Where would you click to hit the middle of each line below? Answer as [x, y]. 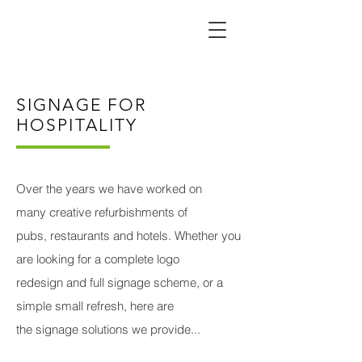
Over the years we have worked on [109, 189]
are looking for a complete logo [98, 259]
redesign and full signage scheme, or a [120, 282]
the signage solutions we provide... [108, 329]
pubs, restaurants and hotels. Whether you [128, 236]
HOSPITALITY [77, 125]
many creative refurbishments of [102, 212]
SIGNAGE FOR [82, 105]
